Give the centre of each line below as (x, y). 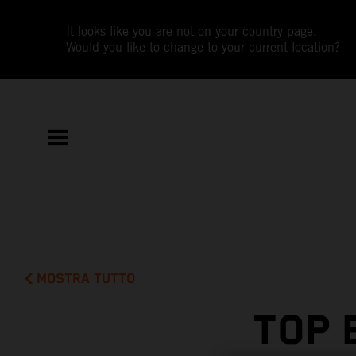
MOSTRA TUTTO (86, 279)
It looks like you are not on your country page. (192, 31)
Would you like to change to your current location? (203, 47)
